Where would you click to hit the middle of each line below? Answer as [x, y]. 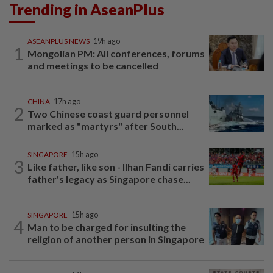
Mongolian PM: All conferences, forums [116, 54]
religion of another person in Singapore [116, 239]
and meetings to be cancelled [93, 66]
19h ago [107, 41]
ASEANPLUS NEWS [58, 41]
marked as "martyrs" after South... [106, 126]
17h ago [67, 102]
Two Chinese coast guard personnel [108, 114]
